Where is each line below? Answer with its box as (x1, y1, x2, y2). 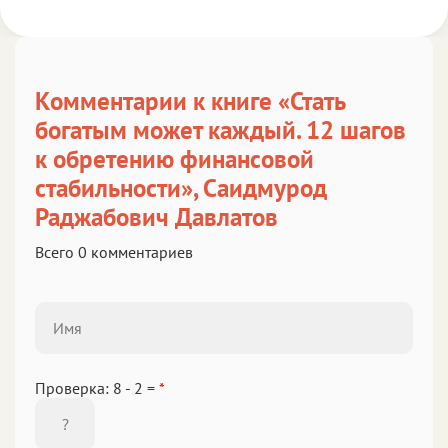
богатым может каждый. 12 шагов (35, 113, 406, 146)
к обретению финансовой (35, 142, 314, 175)
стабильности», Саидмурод (35, 171, 327, 204)
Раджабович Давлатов (35, 200, 278, 233)
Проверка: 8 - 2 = (35, 377, 159, 398)
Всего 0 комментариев (35, 241, 193, 262)
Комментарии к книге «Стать (35, 84, 345, 117)
